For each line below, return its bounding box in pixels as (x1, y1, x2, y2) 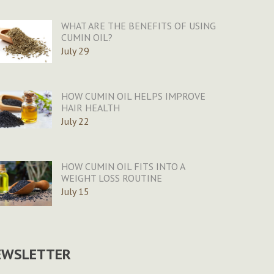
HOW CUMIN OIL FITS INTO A (61, 160, 185, 173)
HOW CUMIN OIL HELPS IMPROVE (61, 90, 206, 103)
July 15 (61, 185, 89, 198)
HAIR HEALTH (61, 102, 120, 114)
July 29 (61, 45, 89, 57)
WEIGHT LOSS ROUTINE (61, 172, 162, 185)
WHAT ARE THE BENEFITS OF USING (61, 20, 216, 32)
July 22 (61, 115, 89, 128)
